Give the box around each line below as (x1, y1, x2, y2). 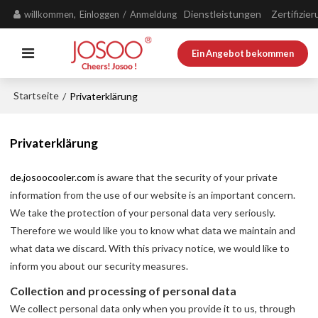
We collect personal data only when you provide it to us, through (10, 302, 296, 315)
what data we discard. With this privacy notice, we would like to (10, 242, 290, 255)
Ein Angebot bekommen (191, 47, 294, 59)
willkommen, (24, 9, 77, 20)
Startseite (13, 89, 60, 102)
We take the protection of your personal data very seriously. (10, 207, 276, 219)
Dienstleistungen (184, 8, 262, 20)
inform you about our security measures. (10, 260, 189, 273)
